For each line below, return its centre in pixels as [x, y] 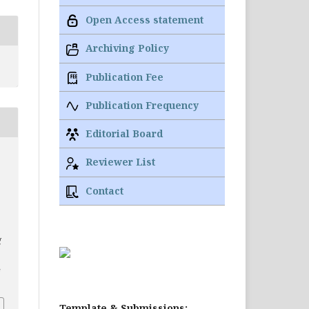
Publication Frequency [141, 105]
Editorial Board [123, 134]
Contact [103, 190]
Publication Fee [123, 77]
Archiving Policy [126, 48]
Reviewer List [119, 162]
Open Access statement [143, 20]
